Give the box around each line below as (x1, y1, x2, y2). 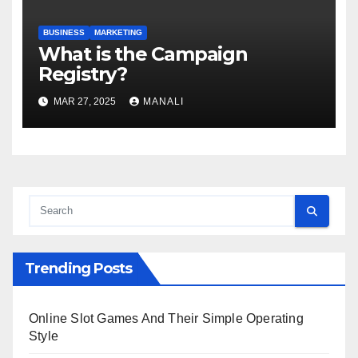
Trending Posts (25, 260, 133, 278)
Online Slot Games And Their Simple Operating (29, 312, 304, 326)
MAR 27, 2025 (50, 95, 118, 107)
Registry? (38, 62, 127, 86)
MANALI (142, 95, 184, 107)
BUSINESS (42, 27, 85, 37)
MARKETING (93, 27, 142, 37)
